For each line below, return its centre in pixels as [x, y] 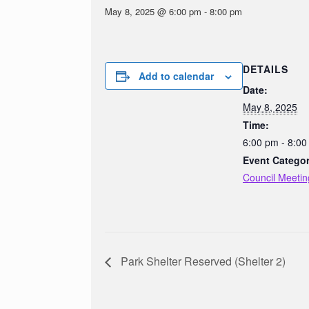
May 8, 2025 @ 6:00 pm [153, 11]
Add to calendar [176, 76]
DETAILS [266, 69]
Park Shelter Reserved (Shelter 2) [202, 261]
